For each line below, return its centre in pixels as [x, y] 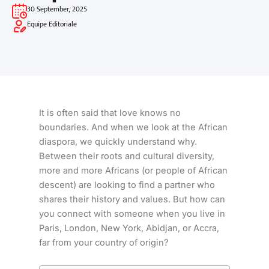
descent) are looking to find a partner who [127, 185]
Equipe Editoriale [52, 24]
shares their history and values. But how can [132, 199]
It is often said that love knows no [110, 113]
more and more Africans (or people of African [133, 171]
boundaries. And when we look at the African [133, 127]
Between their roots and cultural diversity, [126, 156]
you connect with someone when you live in [132, 214]
